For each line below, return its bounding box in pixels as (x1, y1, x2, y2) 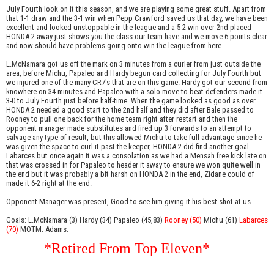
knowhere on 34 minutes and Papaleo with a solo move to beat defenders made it (6, 86, 262, 96)
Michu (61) (202, 215, 239, 224)
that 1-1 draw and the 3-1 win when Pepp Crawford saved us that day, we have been (6, 13, 268, 23)
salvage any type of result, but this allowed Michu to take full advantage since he (6, 132, 262, 142)
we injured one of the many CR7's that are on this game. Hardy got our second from (6, 77, 267, 87)
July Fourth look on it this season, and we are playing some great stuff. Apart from (6, 4, 266, 13)
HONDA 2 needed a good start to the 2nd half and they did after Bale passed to (6, 105, 254, 114)
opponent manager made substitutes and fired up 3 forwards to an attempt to (6, 123, 251, 133)
